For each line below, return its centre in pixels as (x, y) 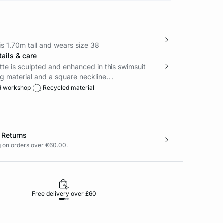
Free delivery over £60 (64, 193)
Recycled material (68, 87)
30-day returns (183, 193)
